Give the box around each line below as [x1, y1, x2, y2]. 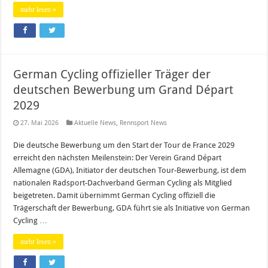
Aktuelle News [74, 118, 117, 127]
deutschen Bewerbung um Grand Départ [13, 82, 234, 97]
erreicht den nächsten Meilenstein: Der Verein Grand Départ [13, 153, 222, 162]
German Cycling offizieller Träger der [13, 66, 211, 81]
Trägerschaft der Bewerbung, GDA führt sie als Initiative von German [13, 203, 251, 212]
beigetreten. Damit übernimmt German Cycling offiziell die [13, 190, 216, 200]
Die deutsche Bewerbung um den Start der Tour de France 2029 [13, 140, 235, 150]
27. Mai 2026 [20, 118, 59, 127]
